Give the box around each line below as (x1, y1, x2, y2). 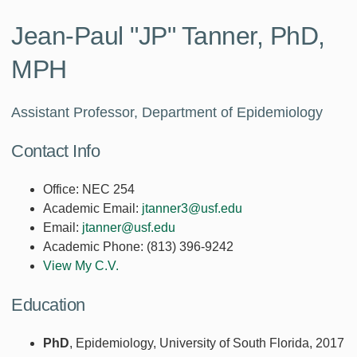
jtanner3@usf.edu (142, 201, 242, 215)
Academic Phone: (43, 239, 143, 253)
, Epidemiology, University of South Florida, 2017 (69, 335, 344, 350)
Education (11, 294, 85, 315)
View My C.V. (43, 258, 119, 273)
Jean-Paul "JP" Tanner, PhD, (11, 22, 325, 51)
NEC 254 (79, 182, 135, 196)
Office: (43, 182, 79, 196)
